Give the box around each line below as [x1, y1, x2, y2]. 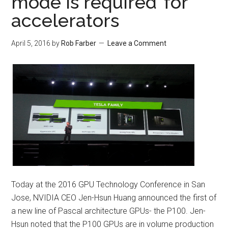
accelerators [11, 10, 120, 31]
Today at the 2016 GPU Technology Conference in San [11, 180, 206, 189]
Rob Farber [61, 39, 97, 47]
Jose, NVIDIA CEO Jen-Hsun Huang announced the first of [11, 193, 217, 203]
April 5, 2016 [11, 39, 51, 47]
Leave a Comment [107, 39, 167, 47]
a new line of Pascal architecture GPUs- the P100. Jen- [11, 206, 206, 216]
